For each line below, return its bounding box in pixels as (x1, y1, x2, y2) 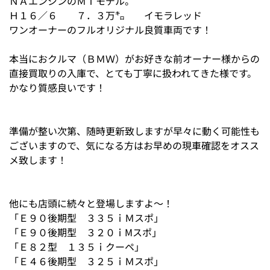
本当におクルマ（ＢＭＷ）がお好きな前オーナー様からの (9, 51, 260, 66)
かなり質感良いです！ (9, 80, 105, 95)
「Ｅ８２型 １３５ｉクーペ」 (9, 239, 144, 254)
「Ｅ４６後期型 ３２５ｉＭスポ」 (9, 254, 163, 268)
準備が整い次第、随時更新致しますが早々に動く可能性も (9, 124, 260, 138)
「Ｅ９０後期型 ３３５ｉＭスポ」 (9, 210, 163, 225)
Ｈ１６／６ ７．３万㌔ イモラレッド (9, 8, 202, 22)
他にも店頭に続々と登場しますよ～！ (9, 196, 173, 210)
